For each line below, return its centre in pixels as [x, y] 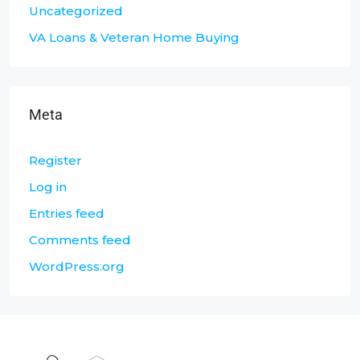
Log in [48, 187]
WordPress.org [77, 267]
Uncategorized [76, 11]
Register [55, 161]
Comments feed [80, 240]
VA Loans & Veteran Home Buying [134, 38]
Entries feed [67, 214]
